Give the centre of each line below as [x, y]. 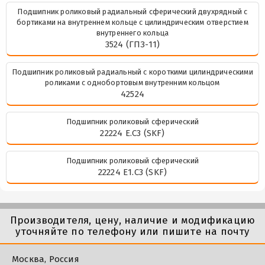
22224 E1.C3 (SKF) [132, 172]
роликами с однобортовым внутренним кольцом [132, 83]
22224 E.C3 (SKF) [132, 133]
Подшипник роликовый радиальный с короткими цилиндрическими [132, 72]
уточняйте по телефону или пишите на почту [132, 232]
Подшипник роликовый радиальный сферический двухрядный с [132, 12]
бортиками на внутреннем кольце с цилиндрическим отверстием [132, 22]
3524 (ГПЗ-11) [132, 44]
